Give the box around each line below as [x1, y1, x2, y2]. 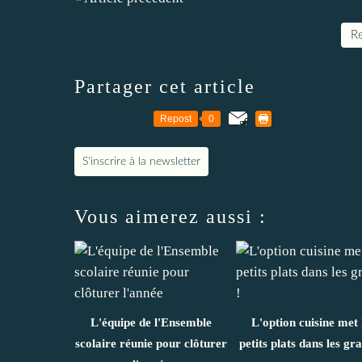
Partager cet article [74, 75, 255, 97]
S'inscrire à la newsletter [82, 155, 200, 167]
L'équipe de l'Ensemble [90, 315, 212, 329]
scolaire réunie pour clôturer [75, 336, 227, 350]
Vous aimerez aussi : [74, 205, 267, 227]
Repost [160, 112, 192, 124]
